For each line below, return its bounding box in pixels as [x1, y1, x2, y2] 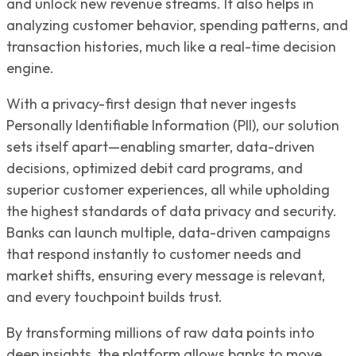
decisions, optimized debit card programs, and [6, 158, 303, 177]
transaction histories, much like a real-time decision [6, 37, 336, 56]
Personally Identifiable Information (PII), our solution [6, 115, 339, 134]
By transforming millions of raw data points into [6, 323, 315, 342]
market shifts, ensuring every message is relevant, [6, 265, 325, 284]
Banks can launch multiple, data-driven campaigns [6, 222, 331, 242]
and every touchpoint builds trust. [6, 287, 226, 306]
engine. [6, 58, 57, 77]
